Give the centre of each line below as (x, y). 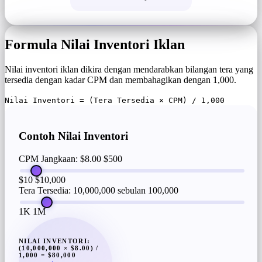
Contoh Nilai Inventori (73, 136)
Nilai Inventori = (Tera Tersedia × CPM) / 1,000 (115, 100)
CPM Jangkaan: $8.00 (60, 158)
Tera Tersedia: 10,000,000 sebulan (82, 190)
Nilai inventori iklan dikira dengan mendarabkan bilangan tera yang (129, 69)
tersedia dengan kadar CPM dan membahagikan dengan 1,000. (120, 80)
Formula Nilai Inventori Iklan (95, 44)
